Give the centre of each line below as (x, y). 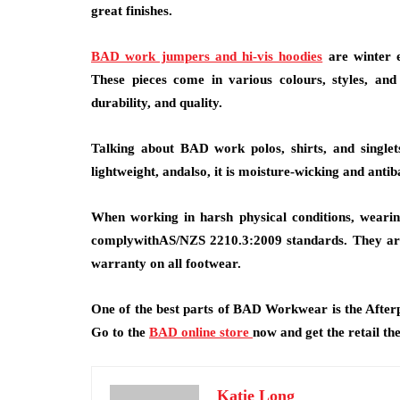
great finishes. (132, 11)
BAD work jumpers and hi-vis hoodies (207, 56)
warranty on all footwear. (166, 263)
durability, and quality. (157, 103)
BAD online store (201, 332)
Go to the (120, 332)
